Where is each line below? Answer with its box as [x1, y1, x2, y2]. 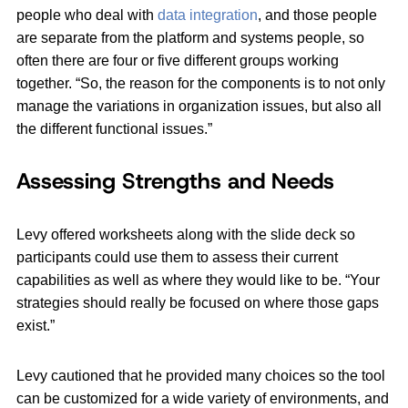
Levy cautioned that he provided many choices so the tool [16, 368, 385, 384]
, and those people [258, 7, 377, 24]
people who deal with [16, 7, 158, 24]
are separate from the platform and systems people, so [16, 30, 364, 46]
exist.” [16, 318, 55, 334]
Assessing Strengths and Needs [16, 167, 334, 197]
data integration [158, 7, 258, 24]
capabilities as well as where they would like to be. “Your [16, 272, 380, 289]
